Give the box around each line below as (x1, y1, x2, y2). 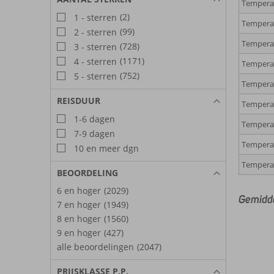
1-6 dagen (72, 113, 115, 125)
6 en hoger (57, 184, 101, 196)
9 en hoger (57, 226, 101, 239)
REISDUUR (57, 94, 100, 106)
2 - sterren (72, 26, 117, 38)
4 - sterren (72, 55, 117, 67)
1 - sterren (72, 11, 117, 23)
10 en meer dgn (72, 142, 139, 154)
